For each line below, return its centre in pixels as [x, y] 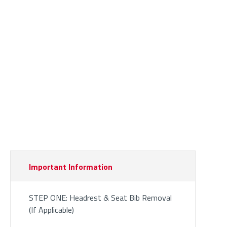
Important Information [70, 167]
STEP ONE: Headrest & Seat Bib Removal [100, 198]
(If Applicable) [51, 210]
